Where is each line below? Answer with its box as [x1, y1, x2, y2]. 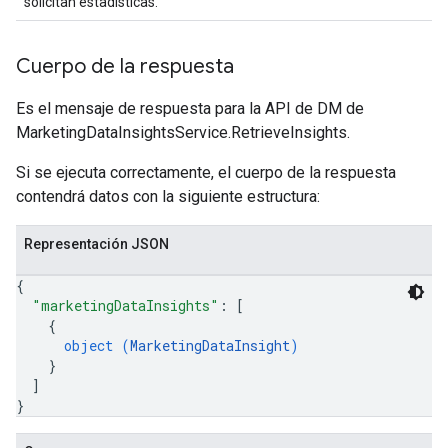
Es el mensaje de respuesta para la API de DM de [16, 99, 364, 118]
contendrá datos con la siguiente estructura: [16, 187, 320, 206]
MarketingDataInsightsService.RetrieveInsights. [16, 123, 350, 142]
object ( [64, 336, 130, 355]
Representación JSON [24, 236, 169, 252]
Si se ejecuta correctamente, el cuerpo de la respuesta [16, 163, 396, 182]
